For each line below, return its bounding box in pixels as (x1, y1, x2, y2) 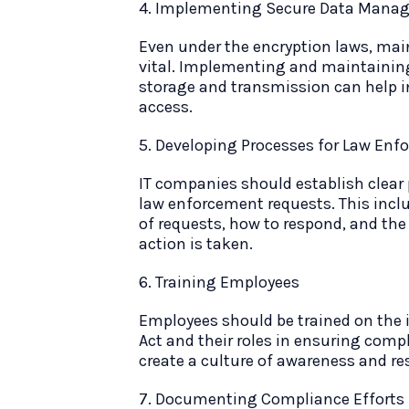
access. (139, 97, 193, 117)
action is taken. (139, 234, 253, 254)
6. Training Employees (139, 272, 299, 292)
